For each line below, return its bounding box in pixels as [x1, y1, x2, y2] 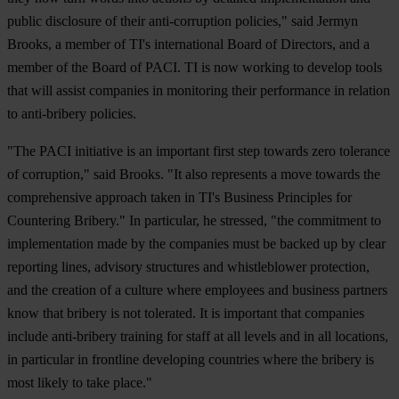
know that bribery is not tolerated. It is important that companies [7, 305, 364, 321]
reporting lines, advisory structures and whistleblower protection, [7, 258, 370, 274]
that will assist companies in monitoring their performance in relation [7, 82, 390, 98]
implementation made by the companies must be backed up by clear [7, 235, 386, 251]
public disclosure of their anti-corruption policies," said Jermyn [7, 12, 358, 28]
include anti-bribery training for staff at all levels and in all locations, [7, 328, 388, 344]
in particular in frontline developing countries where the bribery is [7, 351, 374, 367]
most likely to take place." [7, 374, 152, 390]
